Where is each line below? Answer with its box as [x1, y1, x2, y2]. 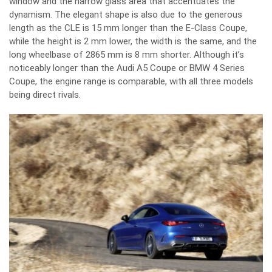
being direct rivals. [9, 89, 81, 100]
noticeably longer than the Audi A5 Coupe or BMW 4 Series [9, 63, 245, 73]
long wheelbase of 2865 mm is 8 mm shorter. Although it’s [9, 49, 244, 60]
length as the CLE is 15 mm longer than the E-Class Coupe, [9, 22, 247, 33]
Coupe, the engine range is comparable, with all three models [9, 76, 253, 87]
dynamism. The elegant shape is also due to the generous [9, 9, 242, 20]
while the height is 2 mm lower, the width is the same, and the [9, 36, 257, 47]
